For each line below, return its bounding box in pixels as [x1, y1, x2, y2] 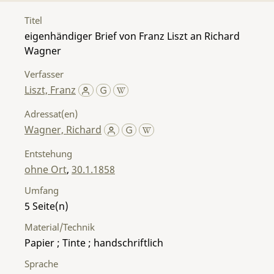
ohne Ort [24, 162, 67, 176]
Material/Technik [24, 220, 95, 233]
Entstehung [24, 147, 72, 160]
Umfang [24, 183, 59, 196]
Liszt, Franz [24, 83, 76, 97]
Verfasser [24, 67, 64, 80]
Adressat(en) [24, 107, 78, 120]
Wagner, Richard [24, 122, 102, 136]
